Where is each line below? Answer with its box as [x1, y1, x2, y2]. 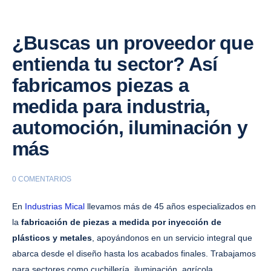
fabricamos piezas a [12, 74, 189, 97]
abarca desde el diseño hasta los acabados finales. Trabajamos [12, 249, 256, 259]
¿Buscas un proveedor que [12, 32, 253, 54]
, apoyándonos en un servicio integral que [92, 233, 252, 243]
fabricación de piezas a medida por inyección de [21, 217, 221, 227]
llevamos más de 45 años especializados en [85, 201, 256, 212]
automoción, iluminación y [12, 117, 248, 139]
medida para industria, [12, 96, 211, 118]
